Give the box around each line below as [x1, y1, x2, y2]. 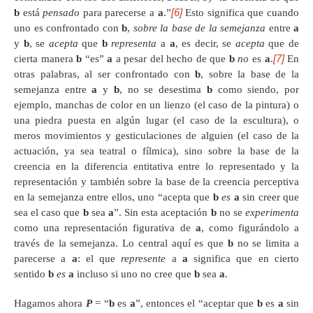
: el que [77, 252, 122, 264]
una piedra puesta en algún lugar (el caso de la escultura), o [14, 114, 299, 126]
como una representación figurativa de [14, 221, 196, 233]
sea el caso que [14, 206, 83, 218]
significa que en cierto [187, 252, 300, 264]
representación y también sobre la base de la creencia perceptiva [14, 175, 299, 187]
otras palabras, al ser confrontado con [14, 68, 196, 80]
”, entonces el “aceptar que [135, 297, 257, 309]
